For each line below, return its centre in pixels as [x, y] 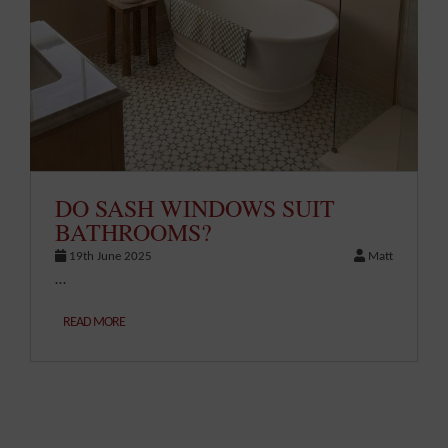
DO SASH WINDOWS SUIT [195, 208]
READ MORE [94, 323]
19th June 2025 [109, 257]
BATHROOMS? [133, 232]
